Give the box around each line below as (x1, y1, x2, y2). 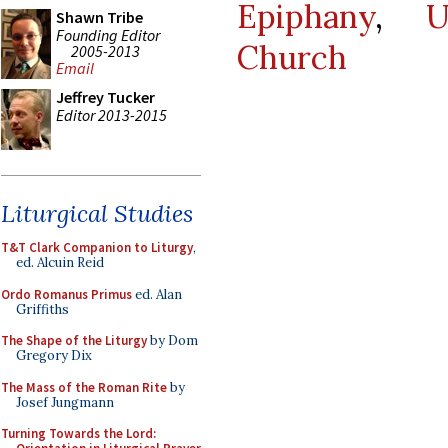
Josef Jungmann (16, 393, 114, 411)
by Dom (147, 332, 198, 349)
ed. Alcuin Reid (16, 254, 104, 271)
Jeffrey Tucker (56, 87, 155, 107)
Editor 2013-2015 (56, 104, 167, 125)
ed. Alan (132, 285, 182, 303)
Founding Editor (56, 24, 160, 45)
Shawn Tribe (56, 7, 143, 27)
